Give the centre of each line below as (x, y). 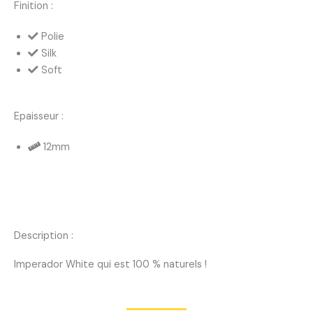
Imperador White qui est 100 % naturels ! (110, 264)
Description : (44, 235)
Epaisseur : (39, 116)
